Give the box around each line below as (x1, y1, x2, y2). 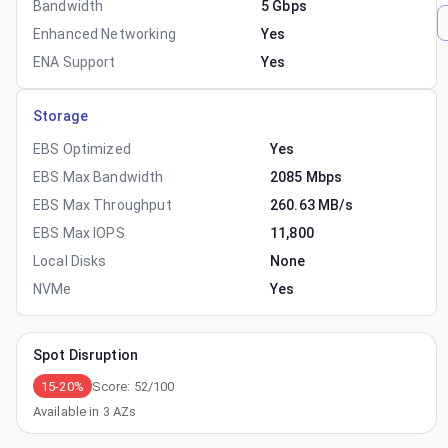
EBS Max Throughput (33, 197, 172, 213)
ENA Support (33, 54, 116, 70)
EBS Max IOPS (33, 225, 125, 241)
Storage (33, 108, 88, 124)
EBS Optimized (33, 141, 131, 157)
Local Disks (33, 253, 107, 269)
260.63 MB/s (270, 197, 354, 213)
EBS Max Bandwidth (33, 169, 164, 185)
